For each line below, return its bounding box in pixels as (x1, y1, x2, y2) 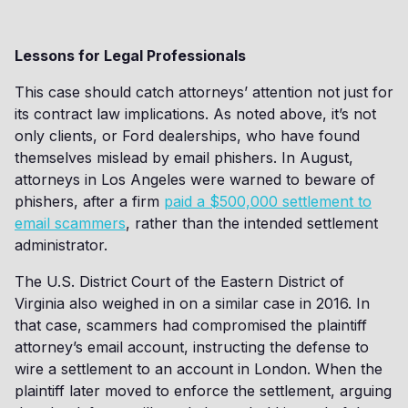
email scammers (15, 214, 126, 232)
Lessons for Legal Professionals (15, 46, 246, 65)
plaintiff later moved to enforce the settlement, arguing (15, 382, 392, 400)
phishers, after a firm (15, 192, 164, 210)
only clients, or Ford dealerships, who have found (15, 127, 360, 145)
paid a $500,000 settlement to (164, 192, 372, 210)
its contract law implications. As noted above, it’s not (15, 105, 376, 123)
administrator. (15, 236, 107, 254)
